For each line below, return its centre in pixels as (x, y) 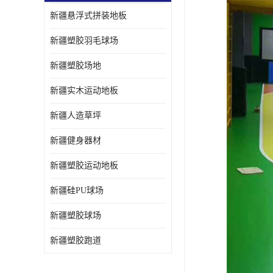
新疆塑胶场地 (76, 66)
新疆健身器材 (76, 140)
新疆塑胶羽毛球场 (84, 41)
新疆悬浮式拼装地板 (88, 16)
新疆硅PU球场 (77, 190)
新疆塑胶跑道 (76, 240)
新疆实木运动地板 (84, 90)
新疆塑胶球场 (76, 215)
